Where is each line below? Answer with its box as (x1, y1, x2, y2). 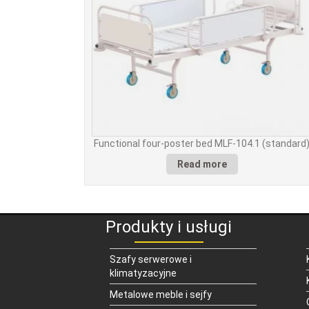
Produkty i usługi (106, 217, 232, 237)
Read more (177, 158, 227, 170)
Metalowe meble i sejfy (110, 288, 212, 300)
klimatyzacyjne (110, 267, 177, 279)
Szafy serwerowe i (110, 253, 192, 265)
